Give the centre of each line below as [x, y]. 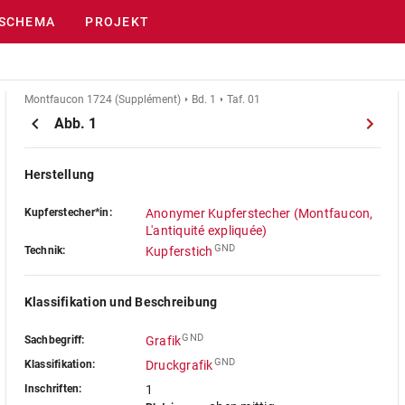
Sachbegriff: [54, 340]
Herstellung [59, 174]
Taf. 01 [243, 99]
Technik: [45, 250]
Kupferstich [179, 251]
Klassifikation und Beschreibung [121, 302]
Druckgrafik [179, 365]
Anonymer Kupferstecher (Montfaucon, [259, 213]
